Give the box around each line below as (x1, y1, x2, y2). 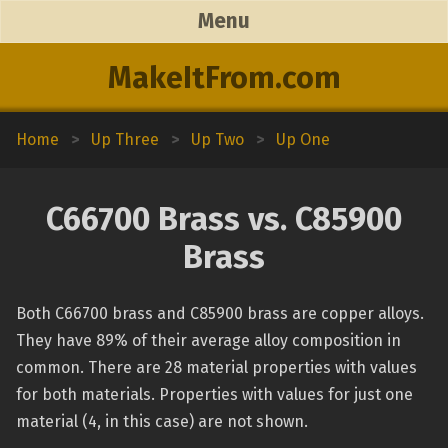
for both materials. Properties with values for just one (16, 385, 413, 404)
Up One (276, 130, 330, 149)
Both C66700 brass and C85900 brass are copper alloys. (16, 304, 424, 323)
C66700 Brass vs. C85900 (46, 200, 402, 238)
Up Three (91, 130, 159, 149)
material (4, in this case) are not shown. (16, 412, 308, 431)
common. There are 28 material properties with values (16, 358, 417, 377)
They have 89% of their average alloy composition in (16, 331, 401, 350)
